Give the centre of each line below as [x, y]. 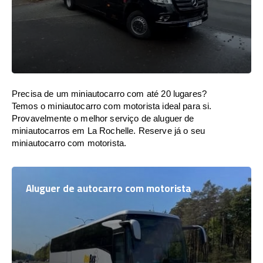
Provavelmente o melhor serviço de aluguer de [103, 118]
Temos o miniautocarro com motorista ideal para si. [112, 106]
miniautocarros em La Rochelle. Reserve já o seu [109, 131]
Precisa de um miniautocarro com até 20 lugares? [109, 94]
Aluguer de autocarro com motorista [109, 188]
